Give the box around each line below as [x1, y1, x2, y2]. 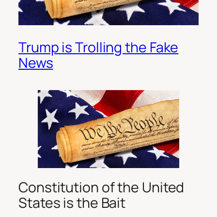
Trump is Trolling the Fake [18, 38, 179, 57]
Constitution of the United [18, 177, 185, 197]
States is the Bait [18, 193, 126, 212]
